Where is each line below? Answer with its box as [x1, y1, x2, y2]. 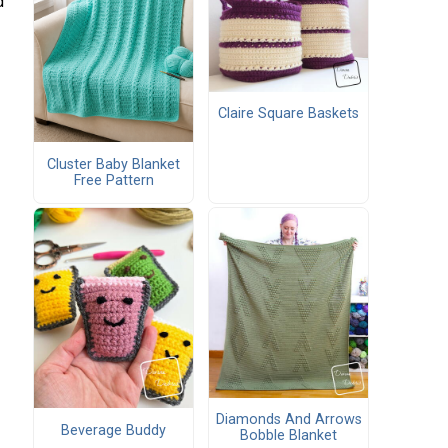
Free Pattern [73, 171, 154, 189]
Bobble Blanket [240, 427, 337, 445]
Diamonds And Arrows [215, 411, 362, 429]
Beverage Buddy [61, 421, 166, 439]
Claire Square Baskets [218, 105, 359, 123]
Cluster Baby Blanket [47, 155, 180, 173]
